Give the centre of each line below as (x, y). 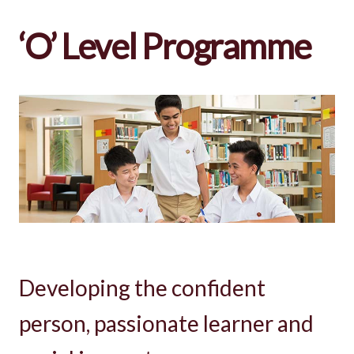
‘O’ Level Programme (165, 46)
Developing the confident (142, 287)
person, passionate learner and (166, 323)
